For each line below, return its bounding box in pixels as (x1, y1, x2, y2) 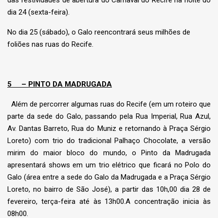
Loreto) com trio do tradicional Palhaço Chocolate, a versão (7, 136, 211, 145)
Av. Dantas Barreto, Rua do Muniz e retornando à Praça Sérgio (7, 124, 211, 133)
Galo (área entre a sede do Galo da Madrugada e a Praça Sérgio (7, 173, 211, 182)
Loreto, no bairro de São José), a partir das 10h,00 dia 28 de (7, 185, 211, 194)
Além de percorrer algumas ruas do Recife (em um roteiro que (7, 100, 211, 109)
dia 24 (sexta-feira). (7, 8, 70, 17)
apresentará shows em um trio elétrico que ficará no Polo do (7, 161, 211, 170)
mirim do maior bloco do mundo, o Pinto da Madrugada (7, 148, 211, 158)
